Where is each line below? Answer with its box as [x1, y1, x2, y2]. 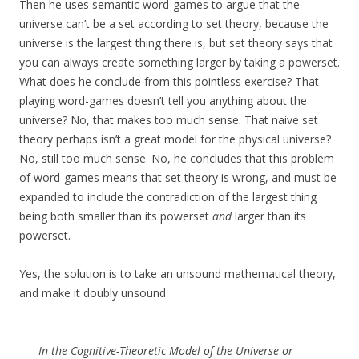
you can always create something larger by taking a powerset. [19, 54, 340, 71]
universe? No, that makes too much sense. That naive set [19, 112, 318, 128]
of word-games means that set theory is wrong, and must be [19, 170, 337, 186]
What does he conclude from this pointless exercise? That [19, 74, 319, 90]
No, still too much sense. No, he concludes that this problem [19, 151, 334, 167]
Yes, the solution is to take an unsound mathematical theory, [19, 266, 336, 282]
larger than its [232, 208, 306, 224]
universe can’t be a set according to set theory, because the [19, 16, 329, 32]
